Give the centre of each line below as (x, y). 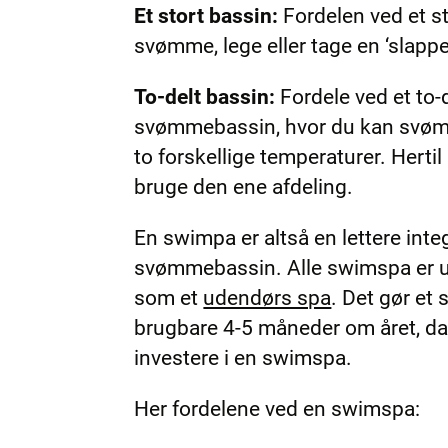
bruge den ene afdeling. (244, 186)
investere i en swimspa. (243, 357)
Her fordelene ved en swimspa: (277, 408)
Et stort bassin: (206, 15)
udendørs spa (267, 297)
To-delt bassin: (207, 96)
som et (169, 297)
